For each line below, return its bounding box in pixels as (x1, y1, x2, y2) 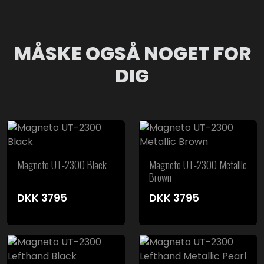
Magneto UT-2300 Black (17, 156, 107, 172)
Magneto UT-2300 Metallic (149, 156, 247, 172)
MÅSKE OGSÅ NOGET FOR (13, 39, 251, 67)
